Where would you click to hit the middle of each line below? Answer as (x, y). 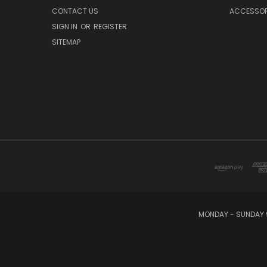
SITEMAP (66, 42)
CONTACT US (75, 11)
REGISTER (110, 27)
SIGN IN (66, 27)
